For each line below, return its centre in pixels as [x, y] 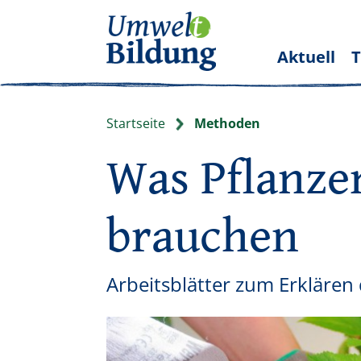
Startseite [136, 123]
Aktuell [306, 57]
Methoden [227, 123]
